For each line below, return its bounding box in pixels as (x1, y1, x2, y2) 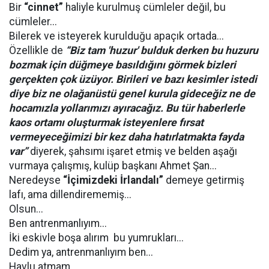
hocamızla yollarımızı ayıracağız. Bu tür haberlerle (9, 102, 245, 114)
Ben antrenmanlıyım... (9, 217, 107, 229)
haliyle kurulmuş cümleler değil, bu (63, 1, 226, 13)
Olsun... (9, 203, 43, 215)
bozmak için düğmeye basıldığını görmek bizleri (9, 59, 236, 71)
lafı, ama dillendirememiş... (9, 189, 131, 201)
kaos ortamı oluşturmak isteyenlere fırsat (9, 116, 204, 128)
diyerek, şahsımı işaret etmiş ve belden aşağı (28, 145, 237, 157)
